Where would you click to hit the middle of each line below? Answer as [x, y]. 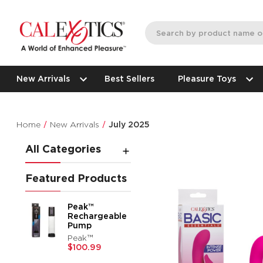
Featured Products [76, 178]
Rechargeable [97, 216]
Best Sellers [130, 78]
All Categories [63, 149]
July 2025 [129, 124]
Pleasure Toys [207, 78]
